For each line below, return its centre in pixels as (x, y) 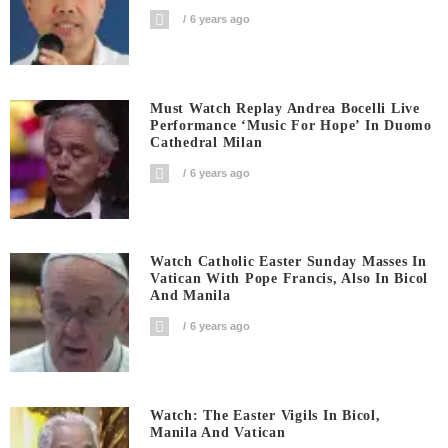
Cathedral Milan (206, 142)
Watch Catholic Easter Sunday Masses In (288, 262)
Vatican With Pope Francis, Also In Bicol (289, 279)
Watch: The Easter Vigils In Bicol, (265, 415)
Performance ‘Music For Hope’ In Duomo (291, 125)
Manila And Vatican (218, 432)
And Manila (190, 296)
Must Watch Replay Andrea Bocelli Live (285, 108)
